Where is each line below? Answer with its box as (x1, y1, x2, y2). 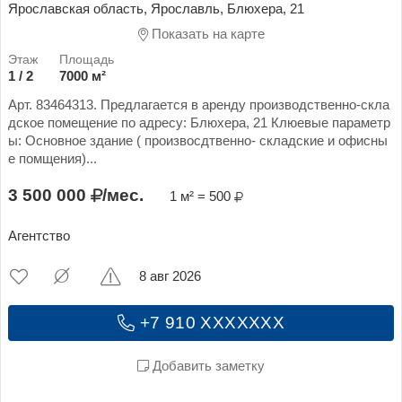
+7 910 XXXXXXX (135, 312, 285, 332)
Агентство (8, 228, 70, 243)
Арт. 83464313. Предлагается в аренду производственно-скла (8, 97, 389, 112)
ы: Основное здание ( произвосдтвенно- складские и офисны (8, 133, 388, 148)
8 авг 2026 (139, 269, 202, 284)
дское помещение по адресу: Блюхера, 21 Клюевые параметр (8, 115, 390, 130)
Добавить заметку (149, 358, 265, 373)
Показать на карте (147, 27, 265, 42)
